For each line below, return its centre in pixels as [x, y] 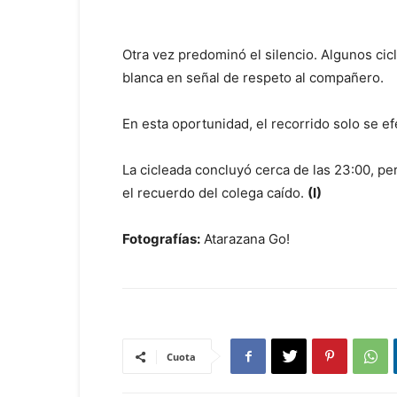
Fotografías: [161, 239]
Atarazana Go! [245, 239]
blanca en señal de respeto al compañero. [253, 78]
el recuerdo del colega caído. [215, 193]
